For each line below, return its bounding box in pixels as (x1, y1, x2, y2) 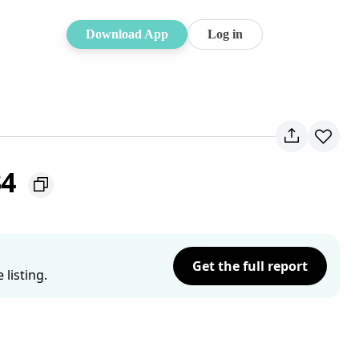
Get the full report (192, 257, 308, 275)
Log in (208, 27, 243, 41)
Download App (86, 27, 168, 41)
